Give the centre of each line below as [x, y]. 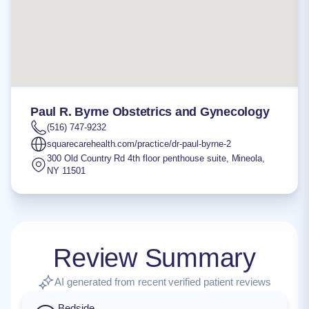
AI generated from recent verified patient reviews [163, 282]
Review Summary [154, 258]
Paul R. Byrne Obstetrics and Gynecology [150, 112]
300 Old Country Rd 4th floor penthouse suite [137, 158]
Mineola [247, 158]
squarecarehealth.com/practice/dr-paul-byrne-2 [139, 144]
